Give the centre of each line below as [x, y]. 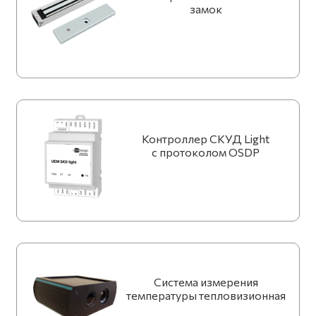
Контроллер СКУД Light [206, 139]
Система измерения [206, 282]
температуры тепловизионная [206, 296]
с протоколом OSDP [206, 152]
